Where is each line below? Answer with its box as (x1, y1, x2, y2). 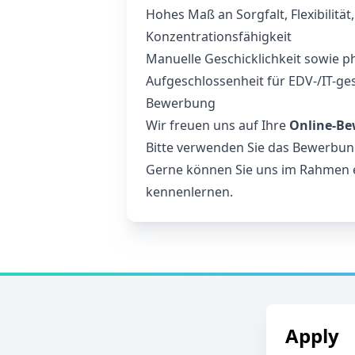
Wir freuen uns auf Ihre (146, 116, 289, 134)
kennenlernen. (146, 183, 233, 200)
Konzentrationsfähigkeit (146, 28, 292, 45)
